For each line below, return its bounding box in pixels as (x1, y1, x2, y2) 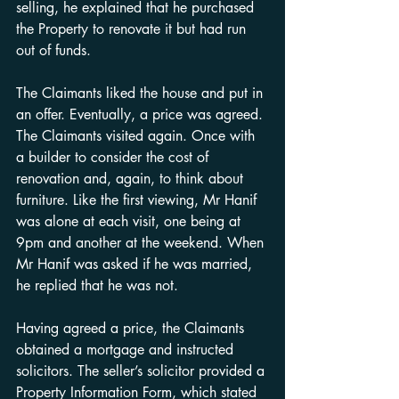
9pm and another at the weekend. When (16, 233, 268, 252)
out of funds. (16, 41, 91, 60)
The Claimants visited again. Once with (16, 126, 259, 145)
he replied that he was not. (16, 276, 178, 295)
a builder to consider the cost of (16, 148, 213, 167)
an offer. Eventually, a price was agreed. (16, 105, 267, 124)
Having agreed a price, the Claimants (16, 319, 248, 338)
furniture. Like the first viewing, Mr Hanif (16, 191, 261, 209)
